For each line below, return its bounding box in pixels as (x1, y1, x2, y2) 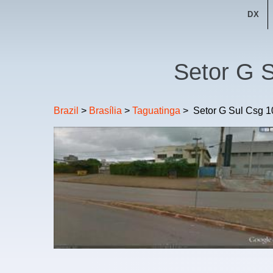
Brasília (89, 105, 122, 116)
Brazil (54, 105, 79, 116)
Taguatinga (132, 105, 180, 116)
